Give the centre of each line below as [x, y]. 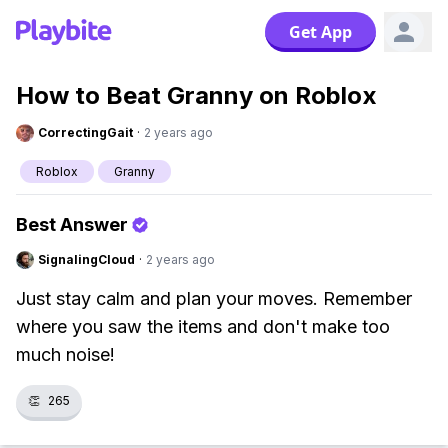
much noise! [65, 354]
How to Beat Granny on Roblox [196, 95]
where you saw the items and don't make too [203, 326]
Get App [320, 32]
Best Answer [72, 224]
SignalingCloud [86, 259]
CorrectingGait [85, 132]
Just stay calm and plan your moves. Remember [214, 298]
